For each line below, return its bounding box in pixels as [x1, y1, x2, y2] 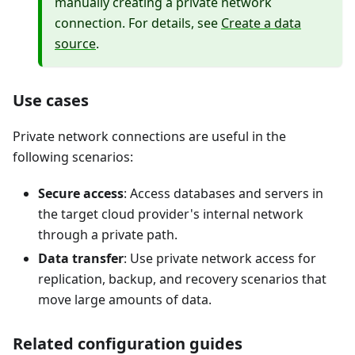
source [55, 35, 96, 53]
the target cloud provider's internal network [38, 205, 303, 223]
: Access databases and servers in [124, 185, 323, 203]
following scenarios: [13, 148, 133, 166]
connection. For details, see [55, 14, 221, 32]
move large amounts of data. [38, 291, 212, 309]
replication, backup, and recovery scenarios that [38, 270, 326, 288]
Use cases [13, 90, 89, 112]
